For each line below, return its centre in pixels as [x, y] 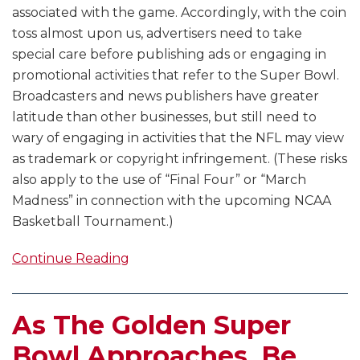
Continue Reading [71, 259]
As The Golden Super [151, 325]
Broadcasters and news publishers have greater [166, 96]
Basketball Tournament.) [93, 222]
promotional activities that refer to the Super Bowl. [176, 76]
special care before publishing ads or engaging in [169, 55]
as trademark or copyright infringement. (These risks [180, 159]
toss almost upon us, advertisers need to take [157, 34]
